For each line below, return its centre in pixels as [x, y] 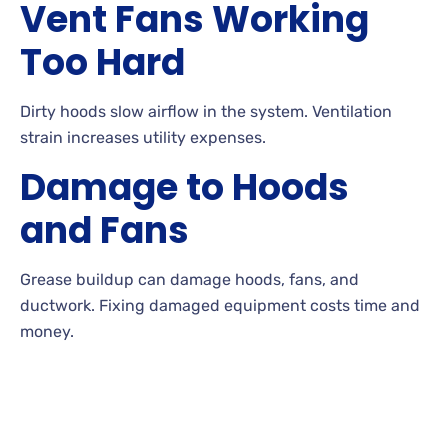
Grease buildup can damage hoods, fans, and [189, 279]
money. [47, 331]
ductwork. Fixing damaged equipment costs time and [220, 305]
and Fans [104, 230]
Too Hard [102, 62]
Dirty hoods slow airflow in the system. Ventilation [206, 111]
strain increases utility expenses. [143, 137]
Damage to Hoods [184, 187]
